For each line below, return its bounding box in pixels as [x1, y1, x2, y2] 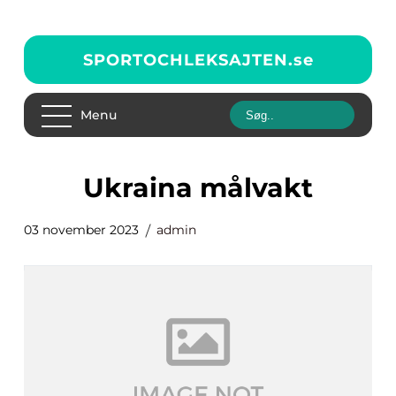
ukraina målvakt [104, 171, 313, 204]
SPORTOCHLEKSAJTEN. [82, 49, 293, 70]
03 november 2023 [24, 222, 139, 238]
